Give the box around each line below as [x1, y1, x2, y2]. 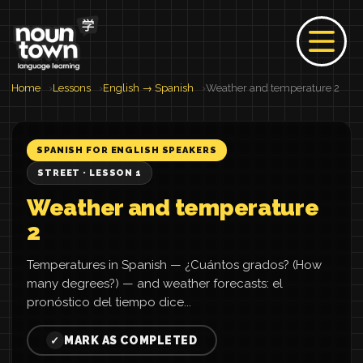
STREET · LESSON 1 [37, 168, 142, 178]
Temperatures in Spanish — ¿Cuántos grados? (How [27, 258, 322, 272]
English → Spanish [103, 82, 194, 94]
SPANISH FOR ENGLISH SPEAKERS [36, 145, 217, 156]
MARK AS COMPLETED [64, 334, 198, 347]
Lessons [53, 82, 91, 94]
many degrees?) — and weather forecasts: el [27, 276, 283, 291]
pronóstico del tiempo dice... [27, 295, 191, 310]
